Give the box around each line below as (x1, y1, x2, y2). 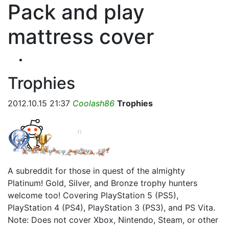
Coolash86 (73, 98, 114, 108)
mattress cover (8, 24, 154, 49)
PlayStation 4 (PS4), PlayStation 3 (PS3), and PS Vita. (8, 202, 215, 213)
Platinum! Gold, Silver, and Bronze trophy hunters (8, 178, 197, 188)
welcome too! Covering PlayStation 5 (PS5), (8, 190, 178, 200)
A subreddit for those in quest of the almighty (8, 166, 185, 176)
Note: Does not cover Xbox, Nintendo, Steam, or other (8, 215, 218, 225)
